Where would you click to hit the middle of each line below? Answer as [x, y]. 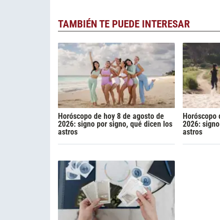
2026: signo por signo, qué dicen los [115, 124]
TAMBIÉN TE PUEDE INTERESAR [124, 24]
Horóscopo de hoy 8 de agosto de [111, 116]
